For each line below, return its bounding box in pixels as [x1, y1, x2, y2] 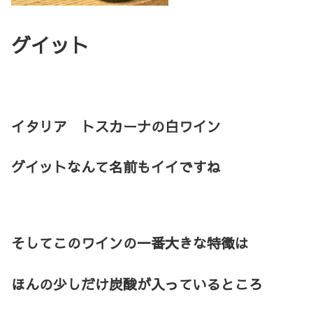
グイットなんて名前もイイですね [11, 157, 221, 177]
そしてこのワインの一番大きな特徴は [11, 233, 249, 253]
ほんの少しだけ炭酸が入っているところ [11, 274, 263, 293]
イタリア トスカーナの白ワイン [11, 116, 221, 136]
